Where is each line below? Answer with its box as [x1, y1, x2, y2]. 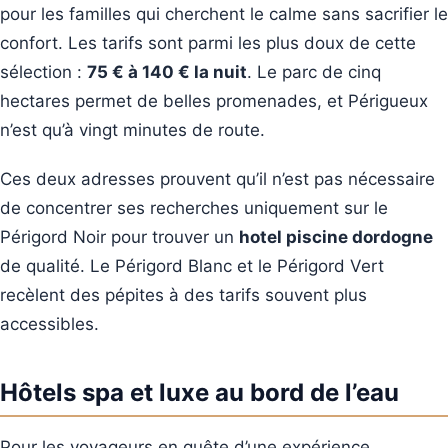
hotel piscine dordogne [239, 227, 433, 248]
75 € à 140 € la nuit [87, 62, 247, 83]
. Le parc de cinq [247, 62, 381, 83]
